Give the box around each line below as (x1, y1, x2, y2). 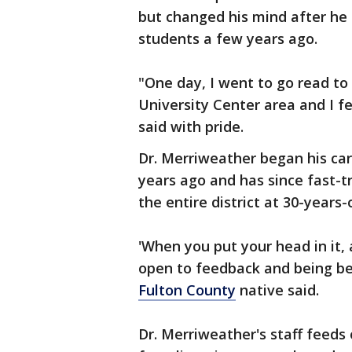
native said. (236, 280, 319, 299)
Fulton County (138, 280, 236, 299)
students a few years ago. (138, 29, 317, 48)
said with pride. (138, 117, 244, 136)
